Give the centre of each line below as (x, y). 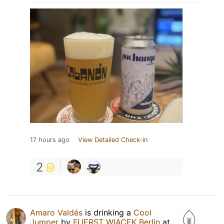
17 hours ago (50, 139)
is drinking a (108, 212)
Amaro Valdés (56, 212)
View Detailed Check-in (113, 139)
